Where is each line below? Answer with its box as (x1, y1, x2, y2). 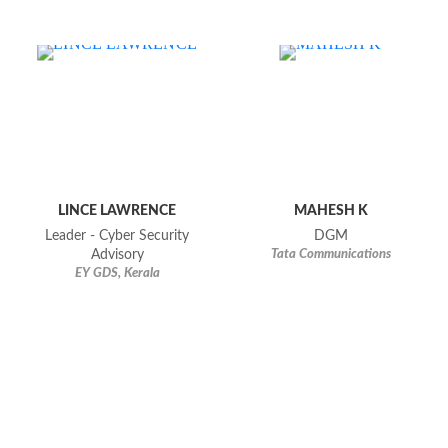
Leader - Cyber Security (45, 229, 190, 244)
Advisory (90, 248, 144, 263)
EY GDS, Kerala (74, 267, 160, 281)
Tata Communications (270, 248, 391, 262)
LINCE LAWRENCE (58, 203, 177, 219)
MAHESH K (293, 203, 368, 219)
